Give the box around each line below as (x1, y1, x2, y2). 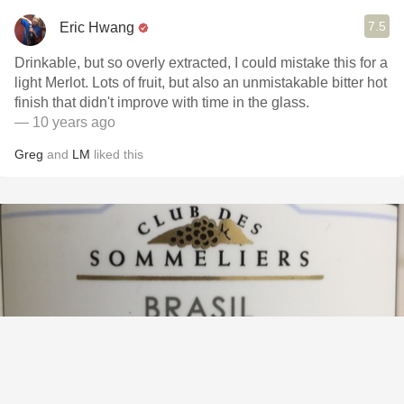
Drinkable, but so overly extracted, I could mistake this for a (14, 55, 388, 70)
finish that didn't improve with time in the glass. (14, 95, 309, 110)
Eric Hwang (60, 19, 134, 35)
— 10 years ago (14, 115, 115, 130)
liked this (90, 147, 143, 161)
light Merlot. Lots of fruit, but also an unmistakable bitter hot (14, 75, 387, 90)
